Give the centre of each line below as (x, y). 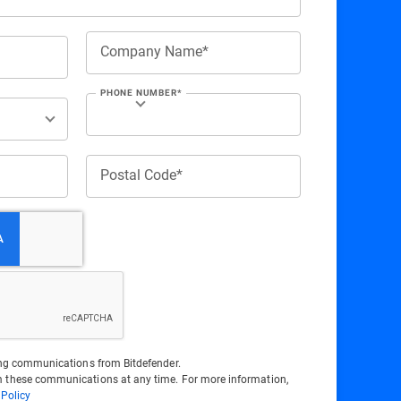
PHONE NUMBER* (141, 93)
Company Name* (154, 51)
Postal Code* (141, 174)
